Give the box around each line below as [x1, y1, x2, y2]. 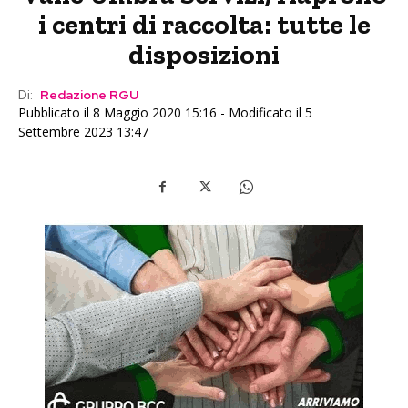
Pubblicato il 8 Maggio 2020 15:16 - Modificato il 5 [18, 104, 312, 122]
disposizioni [128, 38, 280, 72]
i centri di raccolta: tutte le [37, 8, 371, 42]
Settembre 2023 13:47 [18, 123, 148, 141]
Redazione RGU [40, 87, 138, 104]
